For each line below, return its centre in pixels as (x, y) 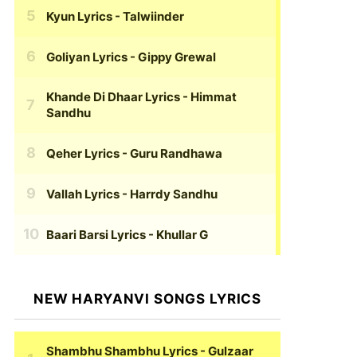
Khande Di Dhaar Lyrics (113, 97)
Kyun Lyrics (79, 16)
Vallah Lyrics (83, 194)
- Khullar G (177, 234)
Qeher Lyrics (83, 153)
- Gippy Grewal (172, 57)
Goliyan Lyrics (87, 57)
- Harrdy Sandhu (169, 194)
